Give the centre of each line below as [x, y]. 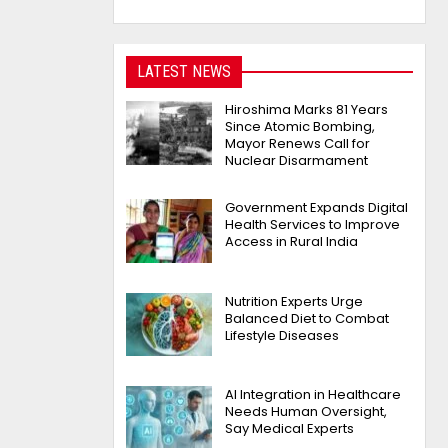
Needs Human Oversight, [306, 412]
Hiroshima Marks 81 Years [307, 110]
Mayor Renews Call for [298, 144]
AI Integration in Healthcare [313, 395]
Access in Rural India [292, 242]
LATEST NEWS [184, 71]
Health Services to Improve [313, 225]
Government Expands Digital [317, 208]
